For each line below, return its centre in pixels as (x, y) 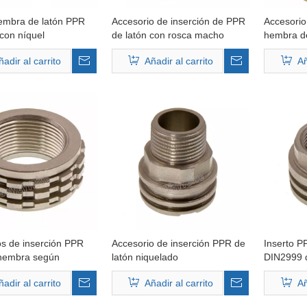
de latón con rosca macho (168, 35)
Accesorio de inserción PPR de (178, 243)
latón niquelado (145, 257)
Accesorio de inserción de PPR (178, 21)
